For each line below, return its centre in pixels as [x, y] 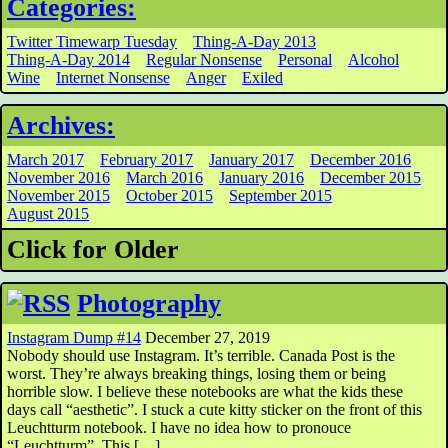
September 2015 [280, 195]
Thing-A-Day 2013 [254, 41]
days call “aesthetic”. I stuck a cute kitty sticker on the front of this [214, 409]
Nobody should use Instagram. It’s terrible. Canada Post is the [201, 355]
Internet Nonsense [113, 77]
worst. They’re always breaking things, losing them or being [196, 373]
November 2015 [58, 195]
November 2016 [58, 177]
